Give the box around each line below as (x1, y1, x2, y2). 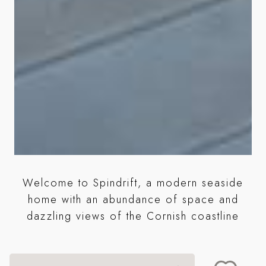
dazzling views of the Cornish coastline (27, 208, 239, 224)
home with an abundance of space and (27, 191, 239, 207)
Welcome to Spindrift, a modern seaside (23, 175, 243, 191)
